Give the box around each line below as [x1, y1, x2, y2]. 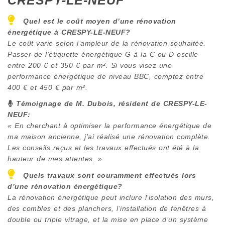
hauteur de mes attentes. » [8, 154, 102, 163]
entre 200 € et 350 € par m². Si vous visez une [8, 61, 172, 69]
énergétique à [8, 28, 61, 36]
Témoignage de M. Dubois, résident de [16, 99, 163, 107]
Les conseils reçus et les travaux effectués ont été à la [8, 143, 199, 152]
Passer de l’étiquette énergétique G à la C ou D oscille [8, 50, 198, 58]
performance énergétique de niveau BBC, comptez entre [8, 72, 203, 80]
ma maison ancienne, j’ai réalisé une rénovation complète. [8, 132, 210, 141]
